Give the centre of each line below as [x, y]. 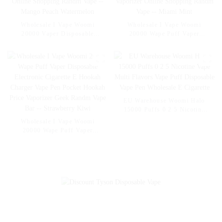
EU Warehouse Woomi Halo [164, 101]
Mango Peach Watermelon [57, 79]
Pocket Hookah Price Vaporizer [58, 157]
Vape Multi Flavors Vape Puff [164, 119]
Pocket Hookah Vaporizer [164, 61]
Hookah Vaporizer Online [58, 61]
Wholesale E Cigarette [164, 137]
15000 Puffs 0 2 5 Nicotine [164, 110]
